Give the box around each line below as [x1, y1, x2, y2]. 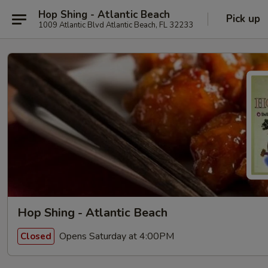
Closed [20, 230, 51, 242]
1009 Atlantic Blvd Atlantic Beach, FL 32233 [38, 19, 193, 31]
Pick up [226, 12, 260, 26]
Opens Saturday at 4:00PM [57, 229, 174, 243]
